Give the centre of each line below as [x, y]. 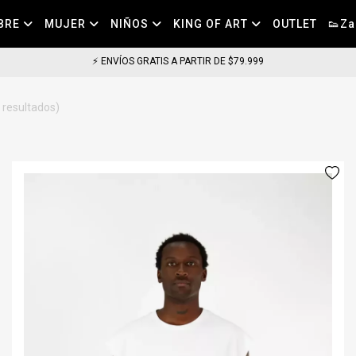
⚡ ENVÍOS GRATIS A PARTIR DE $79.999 [178, 61]
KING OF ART [212, 24]
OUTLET [294, 24]
